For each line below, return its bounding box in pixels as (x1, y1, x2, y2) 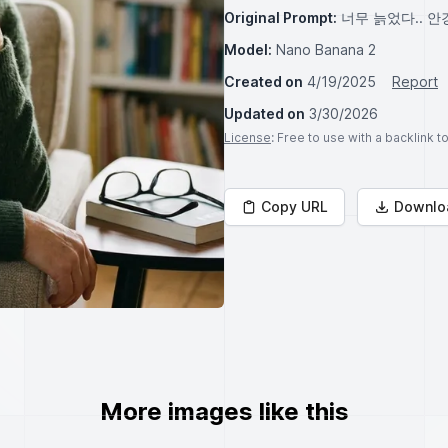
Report (392, 73, 438, 90)
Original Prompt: (224, 9, 337, 26)
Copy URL (261, 198, 328, 215)
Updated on (224, 105, 305, 122)
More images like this (99, 397, 349, 426)
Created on (224, 73, 303, 90)
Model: (224, 41, 272, 58)
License (224, 130, 271, 145)
